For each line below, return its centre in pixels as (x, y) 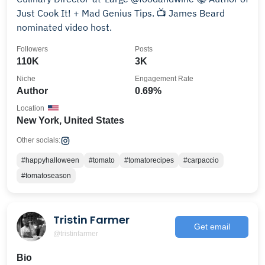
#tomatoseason (46, 176)
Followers (32, 49)
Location (30, 108)
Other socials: (38, 140)
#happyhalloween (50, 160)
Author (32, 91)
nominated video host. (64, 27)
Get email (212, 226)
